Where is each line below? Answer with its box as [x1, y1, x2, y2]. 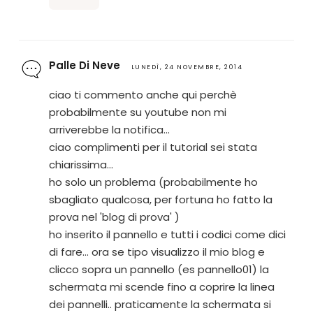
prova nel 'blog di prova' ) [48, 209, 180, 224]
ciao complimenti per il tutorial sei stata [48, 139, 257, 154]
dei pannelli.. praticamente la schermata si [48, 296, 271, 312]
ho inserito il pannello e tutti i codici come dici [48, 226, 286, 242]
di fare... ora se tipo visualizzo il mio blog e [48, 244, 265, 259]
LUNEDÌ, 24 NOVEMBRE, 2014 [131, 62, 243, 71]
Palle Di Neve [48, 57, 120, 73]
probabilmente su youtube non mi [48, 104, 226, 119]
